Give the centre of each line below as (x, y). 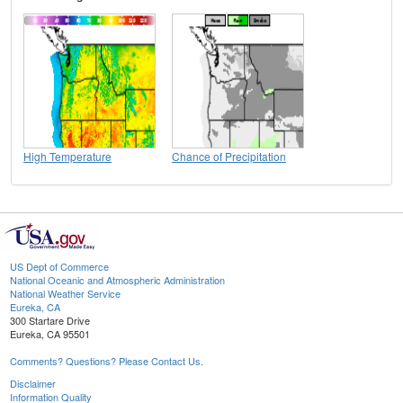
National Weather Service (65, 293)
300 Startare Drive (50, 320)
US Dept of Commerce (59, 266)
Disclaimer (33, 383)
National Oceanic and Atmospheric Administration (117, 279)
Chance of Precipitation (229, 156)
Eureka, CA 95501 (50, 333)
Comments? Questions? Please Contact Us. (107, 360)
